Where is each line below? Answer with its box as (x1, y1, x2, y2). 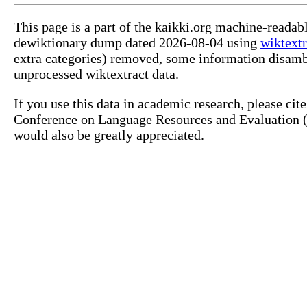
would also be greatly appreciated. (14, 127, 204, 143)
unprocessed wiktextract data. (14, 66, 179, 82)
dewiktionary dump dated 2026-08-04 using (14, 35, 260, 51)
